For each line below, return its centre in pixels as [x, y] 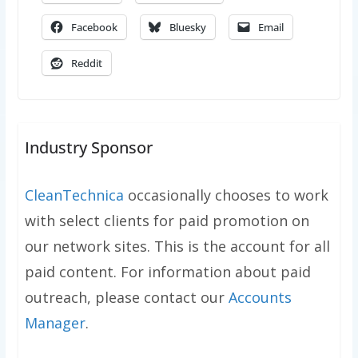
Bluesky [187, 28]
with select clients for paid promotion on [167, 221]
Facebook [94, 28]
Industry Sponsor [88, 148]
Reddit [86, 64]
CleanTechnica [74, 195]
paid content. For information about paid [167, 272]
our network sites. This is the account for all [177, 247]
